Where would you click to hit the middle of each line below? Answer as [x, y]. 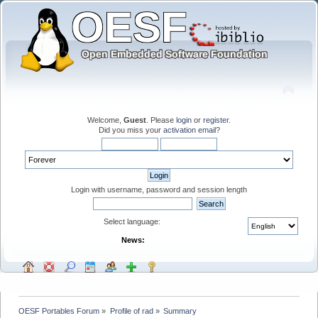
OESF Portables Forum [59, 311]
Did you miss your [131, 130]
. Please [161, 120]
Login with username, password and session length [159, 189]
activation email [189, 130]
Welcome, [105, 120]
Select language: [133, 221]
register [216, 120]
